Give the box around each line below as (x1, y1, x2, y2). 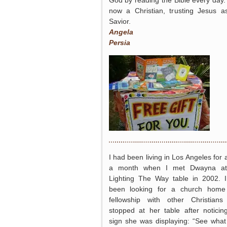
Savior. (108, 17, 131, 25)
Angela (108, 28, 133, 36)
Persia (108, 39, 130, 47)
